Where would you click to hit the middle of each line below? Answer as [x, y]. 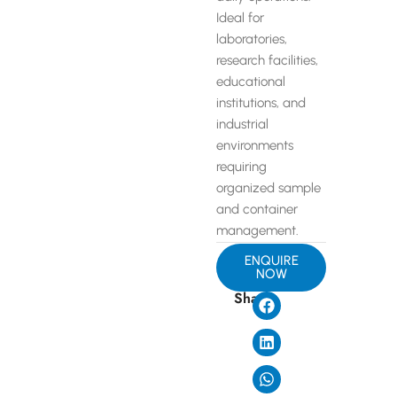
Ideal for [240, 18]
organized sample [269, 188]
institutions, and [261, 103]
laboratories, [252, 39]
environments [255, 145]
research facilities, [267, 60]
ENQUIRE [271, 261]
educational [251, 82]
